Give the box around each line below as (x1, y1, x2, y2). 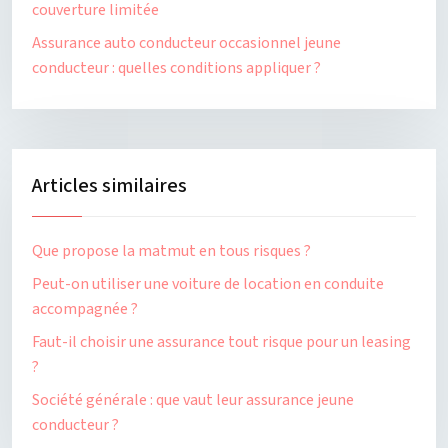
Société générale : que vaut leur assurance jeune (32, 389, 354, 411)
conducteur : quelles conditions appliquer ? (32, 57, 321, 79)
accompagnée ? (32, 298, 138, 320)
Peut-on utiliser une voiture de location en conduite (32, 273, 384, 295)
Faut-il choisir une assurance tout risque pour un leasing (32, 331, 411, 353)
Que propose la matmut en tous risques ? (32, 240, 311, 262)
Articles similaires (32, 172, 187, 200)
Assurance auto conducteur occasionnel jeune (32, 32, 341, 54)
